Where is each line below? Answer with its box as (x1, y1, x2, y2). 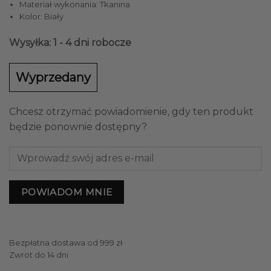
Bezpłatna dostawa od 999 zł (9, 238, 122, 248)
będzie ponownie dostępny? (9, 120, 147, 132)
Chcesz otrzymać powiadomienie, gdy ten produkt (9, 105, 253, 117)
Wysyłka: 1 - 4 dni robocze (9, 36, 131, 48)
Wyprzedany (16, 70, 91, 85)
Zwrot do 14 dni (9, 250, 68, 260)
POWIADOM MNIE (21, 186, 113, 198)
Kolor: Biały (19, 11, 64, 22)
